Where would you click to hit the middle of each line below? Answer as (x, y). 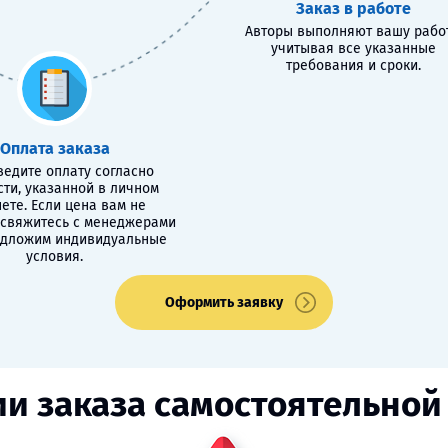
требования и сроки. (353, 65)
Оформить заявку (224, 302)
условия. (55, 256)
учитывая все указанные (353, 48)
